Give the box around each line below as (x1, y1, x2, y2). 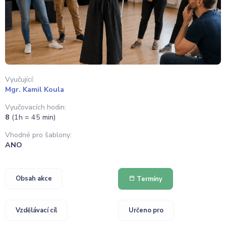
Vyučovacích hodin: (5, 102, 66, 112)
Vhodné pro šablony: (5, 130, 72, 140)
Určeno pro (129, 206, 163, 215)
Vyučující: (5, 74, 34, 84)
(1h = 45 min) (12, 112, 55, 122)
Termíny (135, 175, 162, 184)
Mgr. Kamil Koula (5, 84, 64, 94)
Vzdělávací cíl (16, 206, 57, 215)
